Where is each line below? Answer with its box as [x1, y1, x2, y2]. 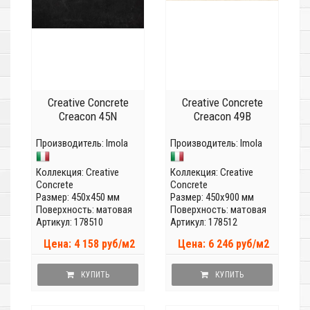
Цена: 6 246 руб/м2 [178, 237, 269, 251]
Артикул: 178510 [36, 216, 103, 229]
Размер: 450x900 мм [170, 191, 254, 204]
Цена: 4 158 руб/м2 [44, 237, 135, 251]
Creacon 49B [193, 109, 251, 124]
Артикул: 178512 [170, 216, 237, 229]
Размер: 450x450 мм [36, 191, 120, 204]
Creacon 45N [59, 109, 117, 124]
